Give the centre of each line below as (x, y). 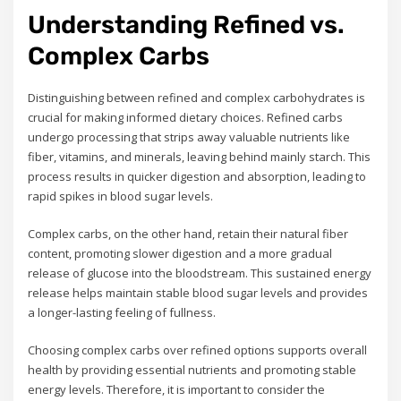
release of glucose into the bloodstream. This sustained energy (200, 273)
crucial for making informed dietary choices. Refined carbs (186, 117)
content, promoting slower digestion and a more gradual (180, 254)
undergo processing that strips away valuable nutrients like (189, 137)
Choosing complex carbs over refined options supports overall (198, 350)
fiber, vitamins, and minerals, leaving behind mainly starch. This (200, 156)
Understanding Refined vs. (187, 24)
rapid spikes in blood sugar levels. (121, 196)
